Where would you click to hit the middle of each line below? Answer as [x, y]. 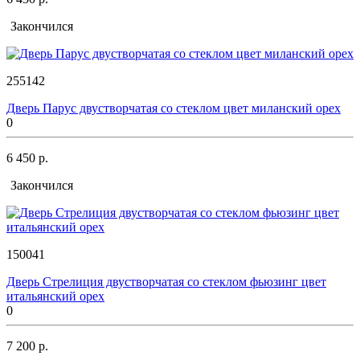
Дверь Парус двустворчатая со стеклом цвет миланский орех [174, 108]
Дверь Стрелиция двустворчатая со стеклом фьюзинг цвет [166, 281]
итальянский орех [55, 296]
